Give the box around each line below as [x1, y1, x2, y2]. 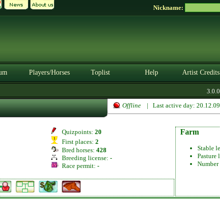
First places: [59, 138, 95, 145]
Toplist [90, 69, 110, 76]
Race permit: [59, 162, 97, 169]
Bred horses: [59, 146, 96, 154]
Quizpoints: [59, 128, 95, 136]
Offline [122, 102, 141, 109]
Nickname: [153, 4, 185, 11]
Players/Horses [28, 69, 70, 76]
